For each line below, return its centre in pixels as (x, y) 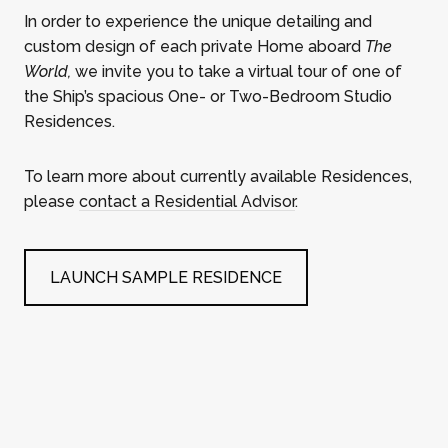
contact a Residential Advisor (187, 202)
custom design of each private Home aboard (194, 47)
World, (47, 72)
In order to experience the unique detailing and (198, 22)
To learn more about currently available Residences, (218, 177)
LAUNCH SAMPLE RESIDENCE (166, 278)
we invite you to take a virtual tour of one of (236, 72)
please (51, 202)
